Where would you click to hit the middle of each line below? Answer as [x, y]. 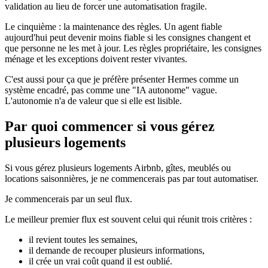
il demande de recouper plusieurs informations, [117, 250]
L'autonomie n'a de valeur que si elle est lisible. [93, 100]
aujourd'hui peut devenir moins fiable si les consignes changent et [128, 37]
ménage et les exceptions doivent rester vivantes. [96, 59]
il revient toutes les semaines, [83, 239]
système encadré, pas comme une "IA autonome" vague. [111, 90]
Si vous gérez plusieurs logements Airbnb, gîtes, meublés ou [118, 167]
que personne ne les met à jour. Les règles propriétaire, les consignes [133, 48]
